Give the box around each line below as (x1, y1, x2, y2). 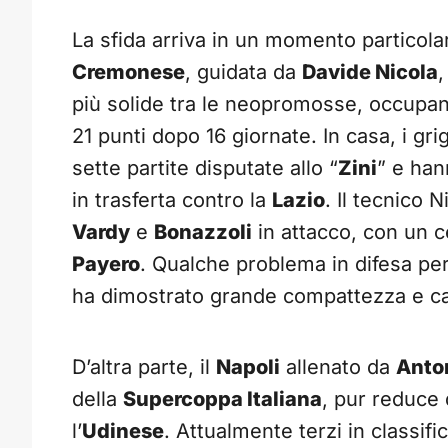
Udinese (82, 419, 164, 444)
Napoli (216, 355, 280, 380)
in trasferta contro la (72, 188, 272, 213)
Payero (72, 252, 140, 277)
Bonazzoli (154, 220, 252, 245)
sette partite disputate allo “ (72, 156, 338, 181)
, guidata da (185, 60, 302, 85)
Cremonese (72, 60, 185, 85)
